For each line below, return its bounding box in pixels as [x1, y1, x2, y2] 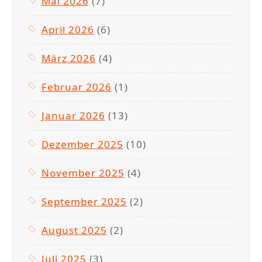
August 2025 [41, 223, 107, 237]
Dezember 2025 [41, 137, 123, 151]
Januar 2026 [41, 108, 105, 122]
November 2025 [41, 166, 125, 180]
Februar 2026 [41, 80, 112, 94]
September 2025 [41, 194, 127, 208]
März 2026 [41, 51, 96, 65]
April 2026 [41, 22, 94, 36]
